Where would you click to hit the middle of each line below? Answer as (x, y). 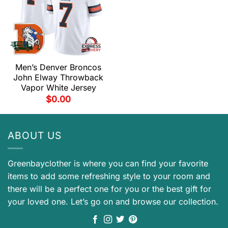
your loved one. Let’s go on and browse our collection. (113, 202)
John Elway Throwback (58, 78)
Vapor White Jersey (58, 88)
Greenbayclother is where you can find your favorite (108, 164)
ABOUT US (35, 135)
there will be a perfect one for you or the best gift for (109, 189)
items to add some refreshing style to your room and (109, 176)
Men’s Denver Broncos (58, 67)
